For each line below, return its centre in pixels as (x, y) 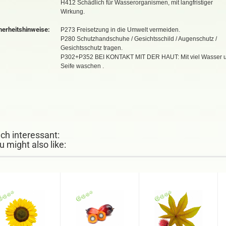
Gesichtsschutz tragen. (92, 48)
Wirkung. (73, 12)
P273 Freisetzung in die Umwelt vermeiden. (120, 30)
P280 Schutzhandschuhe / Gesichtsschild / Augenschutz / (139, 39)
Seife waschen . (84, 66)
